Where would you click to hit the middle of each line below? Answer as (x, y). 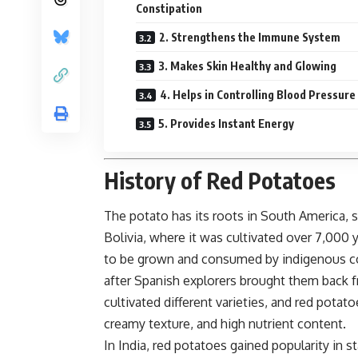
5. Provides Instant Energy (226, 123)
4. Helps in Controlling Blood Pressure (258, 94)
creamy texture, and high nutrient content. (225, 324)
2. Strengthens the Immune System (250, 37)
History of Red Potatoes (220, 180)
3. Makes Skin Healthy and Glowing (247, 66)
